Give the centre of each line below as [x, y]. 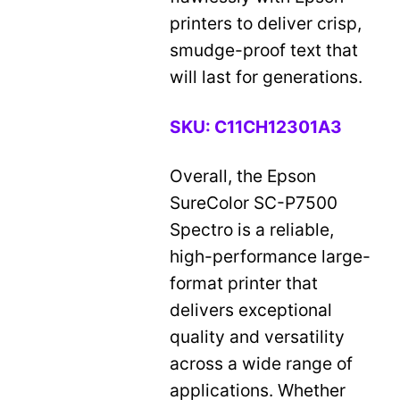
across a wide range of [262, 364]
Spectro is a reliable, [252, 230]
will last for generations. [267, 77]
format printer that [244, 283]
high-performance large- [271, 257]
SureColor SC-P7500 [254, 203]
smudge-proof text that [264, 50]
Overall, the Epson [243, 176]
